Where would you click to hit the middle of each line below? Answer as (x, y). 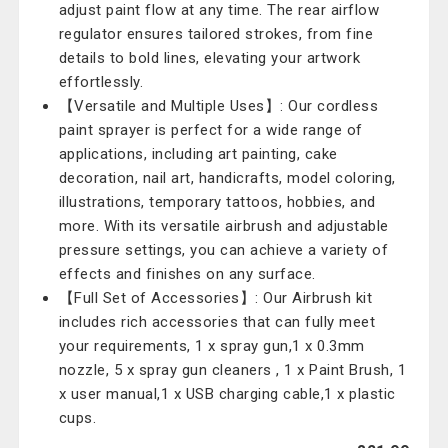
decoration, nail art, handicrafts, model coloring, (227, 178)
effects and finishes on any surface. (187, 274)
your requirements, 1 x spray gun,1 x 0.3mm (211, 346)
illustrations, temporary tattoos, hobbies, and (217, 202)
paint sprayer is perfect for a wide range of (210, 130)
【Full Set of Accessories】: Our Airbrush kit (215, 298)
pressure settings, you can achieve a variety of (223, 250)
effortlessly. (101, 82)
